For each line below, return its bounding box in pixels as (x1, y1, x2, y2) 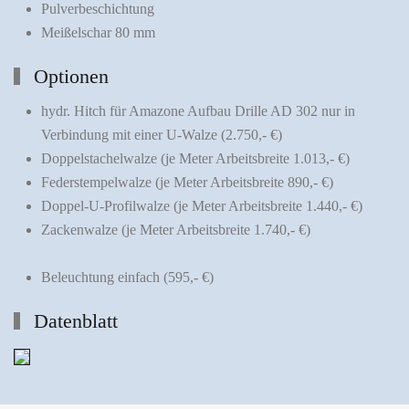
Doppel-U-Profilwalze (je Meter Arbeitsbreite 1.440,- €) (41, 197, 362, 214)
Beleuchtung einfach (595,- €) (41, 268, 214, 285)
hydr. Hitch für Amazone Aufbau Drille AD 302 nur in (41, 102, 355, 119)
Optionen (28, 65, 110, 88)
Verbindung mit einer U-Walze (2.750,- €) (41, 126, 282, 142)
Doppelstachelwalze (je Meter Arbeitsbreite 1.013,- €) (41, 150, 350, 166)
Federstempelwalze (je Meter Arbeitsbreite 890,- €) (41, 173, 333, 190)
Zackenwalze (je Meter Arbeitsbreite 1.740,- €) (41, 221, 310, 237)
